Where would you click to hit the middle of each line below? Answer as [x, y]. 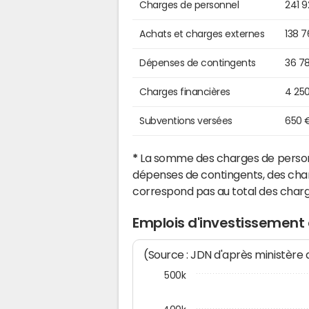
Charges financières [185, 92]
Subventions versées [186, 121]
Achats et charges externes [202, 34]
